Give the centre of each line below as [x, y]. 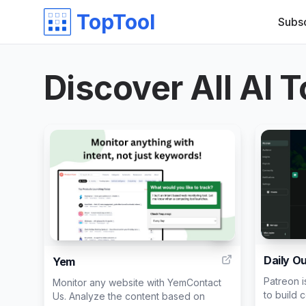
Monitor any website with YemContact [137, 283]
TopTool [116, 22]
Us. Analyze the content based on [129, 296]
